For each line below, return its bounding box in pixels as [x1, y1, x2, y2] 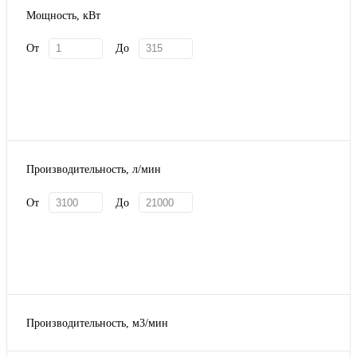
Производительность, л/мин [26, 163, 161, 176]
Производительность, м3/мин [26, 317, 168, 330]
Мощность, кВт [26, 9, 100, 22]
